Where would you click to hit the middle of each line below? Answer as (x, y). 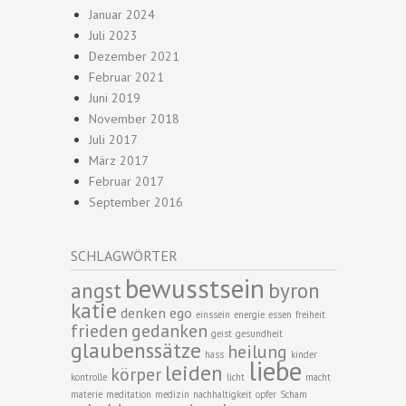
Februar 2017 (126, 181)
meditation (129, 394)
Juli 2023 (113, 35)
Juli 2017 (113, 140)
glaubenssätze (136, 350)
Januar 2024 (122, 14)
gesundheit (259, 333)
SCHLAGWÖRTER (124, 256)
